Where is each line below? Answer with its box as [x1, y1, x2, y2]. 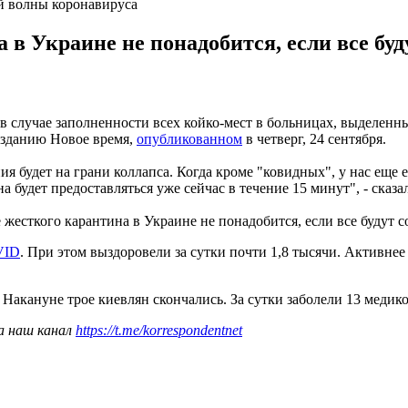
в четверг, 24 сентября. [242, 130, 386, 147]
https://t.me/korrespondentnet [76, 321, 242, 338]
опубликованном [137, 130, 242, 147]
